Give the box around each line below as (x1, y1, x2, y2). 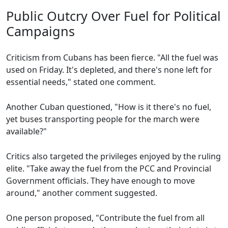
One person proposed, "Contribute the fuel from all (6, 212, 205, 224)
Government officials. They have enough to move (6, 175, 195, 187)
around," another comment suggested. (6, 187, 157, 199)
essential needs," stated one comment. (6, 76, 156, 88)
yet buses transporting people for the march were (6, 113, 199, 125)
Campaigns (6, 22, 75, 40)
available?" (6, 126, 47, 137)
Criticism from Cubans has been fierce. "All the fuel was (6, 52, 218, 64)
